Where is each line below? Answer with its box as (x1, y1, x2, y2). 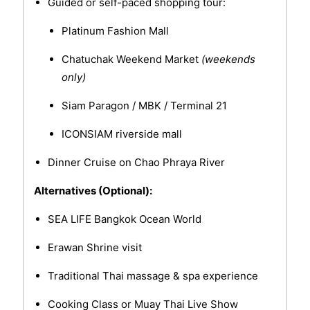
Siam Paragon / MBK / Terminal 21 (61, 99, 227, 113)
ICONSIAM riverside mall (61, 127, 182, 141)
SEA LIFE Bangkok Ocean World (47, 212, 201, 226)
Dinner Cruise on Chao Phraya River (47, 156, 225, 170)
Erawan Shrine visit (47, 241, 142, 255)
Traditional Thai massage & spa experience (47, 269, 258, 283)
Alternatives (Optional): (33, 184, 152, 198)
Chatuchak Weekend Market (61, 53, 201, 66)
